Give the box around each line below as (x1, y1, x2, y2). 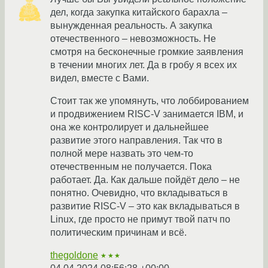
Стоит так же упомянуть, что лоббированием (50, 96, 249, 106)
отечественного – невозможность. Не (50, 33, 216, 44)
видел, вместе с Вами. (50, 73, 149, 84)
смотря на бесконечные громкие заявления (50, 47, 243, 57)
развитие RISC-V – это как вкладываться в (50, 201, 240, 212)
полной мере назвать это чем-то (50, 148, 193, 159)
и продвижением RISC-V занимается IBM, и (50, 109, 243, 120)
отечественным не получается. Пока (50, 162, 212, 172)
